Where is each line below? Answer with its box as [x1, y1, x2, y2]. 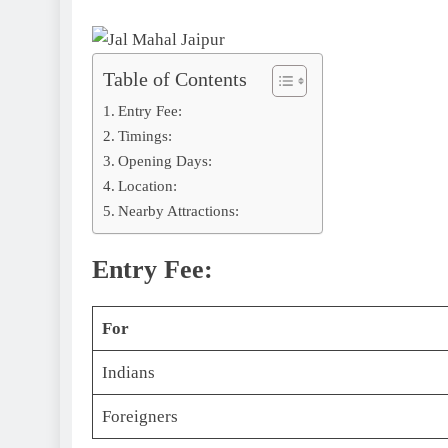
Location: [118, 176, 178, 194]
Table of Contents [103, 67, 247, 90]
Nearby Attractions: [118, 201, 240, 219]
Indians [101, 362, 155, 382]
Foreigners [101, 406, 178, 426]
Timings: [118, 126, 173, 144]
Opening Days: [118, 151, 213, 169]
